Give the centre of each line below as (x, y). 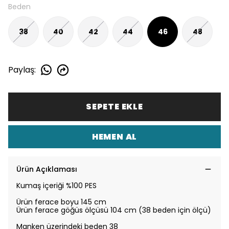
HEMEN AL (114, 136)
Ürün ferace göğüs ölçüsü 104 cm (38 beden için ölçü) (114, 210)
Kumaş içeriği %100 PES (56, 186)
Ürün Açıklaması (47, 169)
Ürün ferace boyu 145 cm (61, 202)
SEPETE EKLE (114, 107)
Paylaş (21, 70)
